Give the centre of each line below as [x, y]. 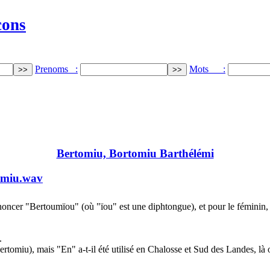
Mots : [207, 69]
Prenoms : [56, 69]
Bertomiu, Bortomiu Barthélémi [135, 154]
